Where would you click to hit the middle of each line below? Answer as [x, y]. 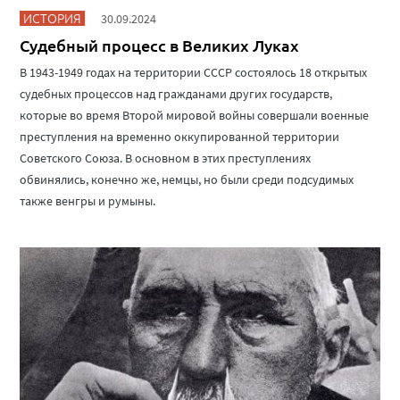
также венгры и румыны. [88, 201]
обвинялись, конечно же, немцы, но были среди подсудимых [187, 180]
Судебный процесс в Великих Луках [160, 46]
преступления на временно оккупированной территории [180, 137]
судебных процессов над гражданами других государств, [176, 94]
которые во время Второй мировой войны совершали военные [195, 116]
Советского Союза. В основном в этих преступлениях [166, 158]
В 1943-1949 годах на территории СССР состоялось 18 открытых [194, 73]
